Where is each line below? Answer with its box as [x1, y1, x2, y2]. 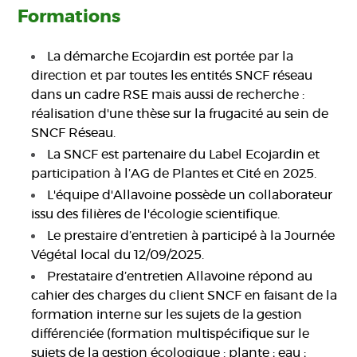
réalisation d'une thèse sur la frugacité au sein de [31, 108, 329, 121]
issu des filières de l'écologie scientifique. [31, 208, 280, 222]
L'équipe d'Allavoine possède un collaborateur [47, 189, 333, 202]
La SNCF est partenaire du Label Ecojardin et [47, 148, 320, 162]
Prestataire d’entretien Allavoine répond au [47, 270, 313, 284]
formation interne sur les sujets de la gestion [31, 308, 303, 322]
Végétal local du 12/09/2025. [31, 249, 205, 262]
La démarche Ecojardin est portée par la [47, 50, 294, 64]
